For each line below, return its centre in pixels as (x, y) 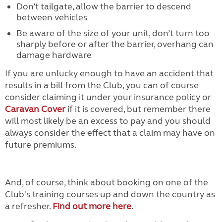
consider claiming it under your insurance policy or (108, 97)
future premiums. (41, 145)
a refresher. (29, 206)
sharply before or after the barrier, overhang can (115, 44)
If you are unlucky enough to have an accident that (109, 73)
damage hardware (54, 55)
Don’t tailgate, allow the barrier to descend (104, 6)
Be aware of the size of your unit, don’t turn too (113, 33)
